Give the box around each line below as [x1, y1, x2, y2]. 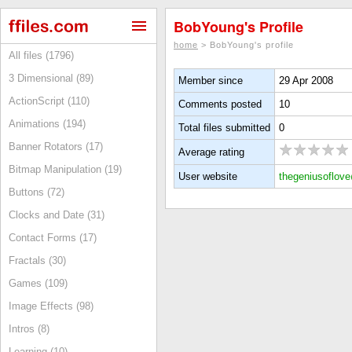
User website [178, 170, 237, 182]
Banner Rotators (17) [9, 141, 103, 152]
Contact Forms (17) [9, 232, 97, 244]
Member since [178, 75, 243, 86]
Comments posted [178, 98, 262, 110]
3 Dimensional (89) [9, 72, 93, 84]
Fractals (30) [9, 255, 66, 266]
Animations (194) [9, 118, 86, 130]
